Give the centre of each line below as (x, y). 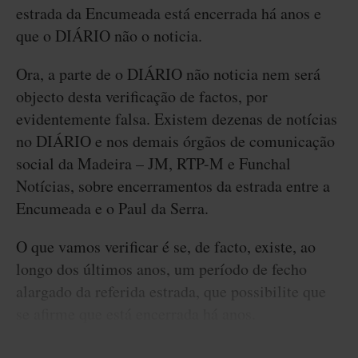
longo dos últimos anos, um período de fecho (161, 269)
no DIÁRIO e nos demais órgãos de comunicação (175, 141)
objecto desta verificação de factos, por (142, 96)
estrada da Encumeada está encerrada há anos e (169, 13)
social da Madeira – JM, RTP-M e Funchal (153, 163)
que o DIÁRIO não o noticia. (109, 36)
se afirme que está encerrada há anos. (136, 314)
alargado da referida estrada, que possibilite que (171, 291)
